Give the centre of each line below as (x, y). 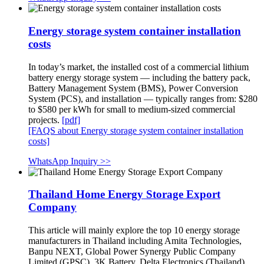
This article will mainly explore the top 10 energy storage (134, 230)
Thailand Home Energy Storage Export (124, 194)
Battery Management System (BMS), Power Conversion (133, 88)
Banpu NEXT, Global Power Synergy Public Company (132, 252)
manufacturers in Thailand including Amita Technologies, (135, 241)
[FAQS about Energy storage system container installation (136, 130)
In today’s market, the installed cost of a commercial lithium (138, 67)
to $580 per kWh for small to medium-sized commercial (132, 109)
